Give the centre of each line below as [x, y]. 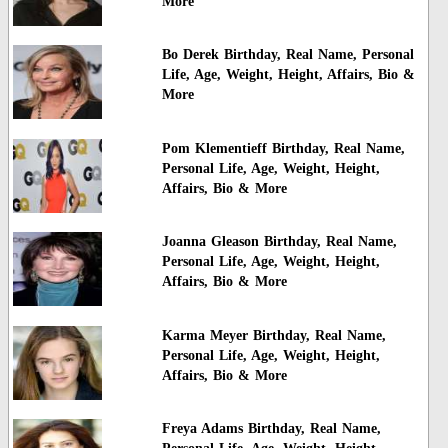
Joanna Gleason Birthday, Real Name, [279, 242]
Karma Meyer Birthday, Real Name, [273, 335]
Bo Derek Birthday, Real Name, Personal [287, 55]
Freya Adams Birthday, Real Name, [271, 428]
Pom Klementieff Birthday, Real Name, [283, 148]
